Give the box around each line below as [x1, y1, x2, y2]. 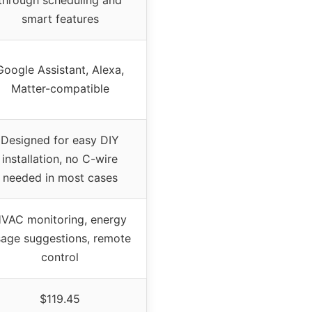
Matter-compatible [10, 81, 109, 95]
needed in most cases [2, 170, 118, 185]
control [41, 249, 79, 264]
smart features [21, 11, 99, 26]
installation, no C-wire [2, 151, 118, 166]
